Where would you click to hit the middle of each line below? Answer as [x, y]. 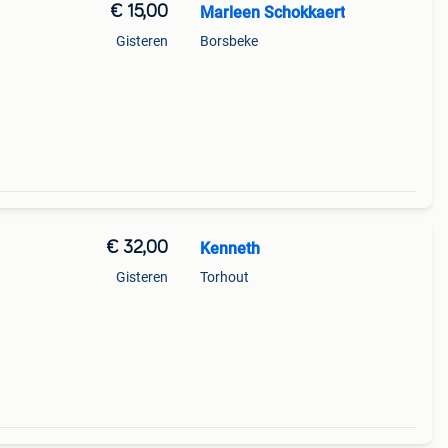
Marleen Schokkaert [272, 12]
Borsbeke [228, 41]
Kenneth [229, 248]
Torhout [224, 277]
